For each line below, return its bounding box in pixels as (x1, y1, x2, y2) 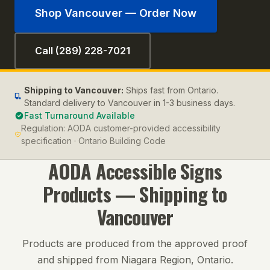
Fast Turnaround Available (24, 110, 135, 121)
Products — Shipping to (43, 180, 227, 208)
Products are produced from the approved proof (22, 237, 248, 250)
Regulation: (20, 123, 67, 133)
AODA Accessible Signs (48, 157, 222, 185)
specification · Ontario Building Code (20, 136, 166, 146)
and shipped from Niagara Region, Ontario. (37, 254, 233, 266)
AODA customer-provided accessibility (67, 123, 221, 133)
